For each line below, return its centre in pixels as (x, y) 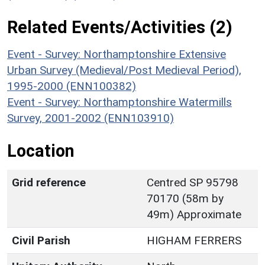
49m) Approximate (194, 214)
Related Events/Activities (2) (120, 27)
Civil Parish (41, 240)
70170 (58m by (185, 198)
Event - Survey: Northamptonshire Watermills (119, 102)
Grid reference (49, 182)
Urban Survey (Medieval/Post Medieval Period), (124, 70)
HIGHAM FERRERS (194, 240)
